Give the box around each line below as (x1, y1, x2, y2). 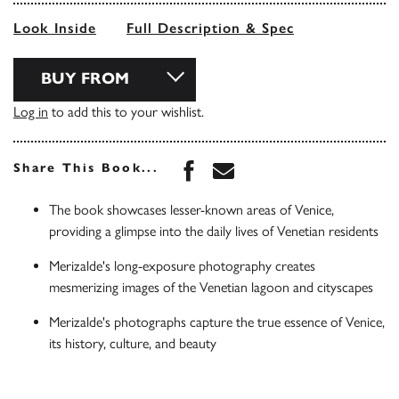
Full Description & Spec (126, 20, 294, 37)
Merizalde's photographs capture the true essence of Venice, (49, 313, 385, 331)
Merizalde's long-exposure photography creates (49, 257, 315, 275)
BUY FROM (41, 69, 129, 89)
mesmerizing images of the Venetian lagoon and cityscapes (49, 279, 373, 297)
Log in (13, 103, 48, 121)
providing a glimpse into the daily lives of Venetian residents (49, 223, 379, 240)
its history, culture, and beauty (49, 335, 216, 353)
